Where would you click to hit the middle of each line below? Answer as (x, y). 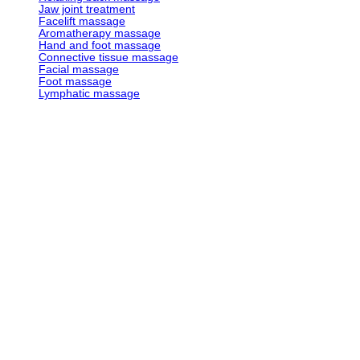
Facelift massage (82, 21)
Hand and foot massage (100, 45)
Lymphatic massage (89, 93)
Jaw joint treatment (87, 9)
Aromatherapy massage (100, 33)
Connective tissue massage (108, 57)
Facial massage (79, 69)
